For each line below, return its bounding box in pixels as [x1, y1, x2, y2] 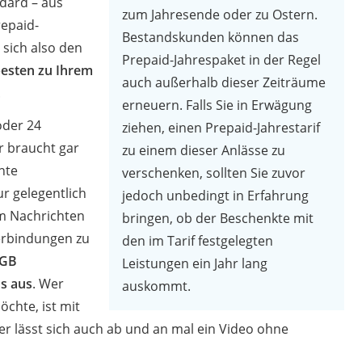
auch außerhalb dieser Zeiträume [122, 73, 326, 91]
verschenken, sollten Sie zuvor [122, 163, 306, 182]
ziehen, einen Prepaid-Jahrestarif [122, 118, 321, 137]
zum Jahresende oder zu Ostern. [122, 5, 318, 23]
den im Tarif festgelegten [122, 231, 274, 250]
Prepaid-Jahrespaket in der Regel [122, 50, 322, 69]
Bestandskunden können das [122, 27, 300, 46]
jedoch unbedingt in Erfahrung [122, 186, 309, 204]
